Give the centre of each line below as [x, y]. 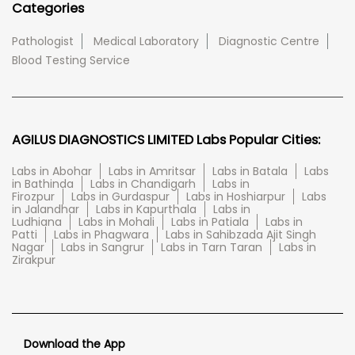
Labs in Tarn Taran [212, 248]
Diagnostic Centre [269, 42]
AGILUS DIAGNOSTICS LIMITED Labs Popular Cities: [166, 140]
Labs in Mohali [116, 222]
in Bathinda [43, 184]
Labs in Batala [250, 172]
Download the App [74, 344]
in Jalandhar [46, 210]
